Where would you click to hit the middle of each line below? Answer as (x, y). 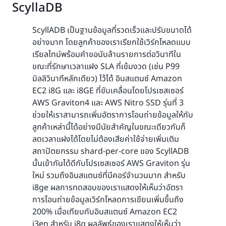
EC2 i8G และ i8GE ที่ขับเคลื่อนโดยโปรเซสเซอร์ (108, 91)
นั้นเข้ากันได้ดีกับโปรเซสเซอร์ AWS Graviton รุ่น (111, 164)
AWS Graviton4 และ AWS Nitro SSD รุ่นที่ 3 (108, 103)
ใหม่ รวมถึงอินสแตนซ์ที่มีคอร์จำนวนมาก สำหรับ (109, 176)
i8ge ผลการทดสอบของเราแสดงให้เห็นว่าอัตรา (108, 188)
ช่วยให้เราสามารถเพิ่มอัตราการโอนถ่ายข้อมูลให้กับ (113, 115)
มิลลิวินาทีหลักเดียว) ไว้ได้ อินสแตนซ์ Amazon (107, 79)
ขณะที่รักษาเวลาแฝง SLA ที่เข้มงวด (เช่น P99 (106, 67)
